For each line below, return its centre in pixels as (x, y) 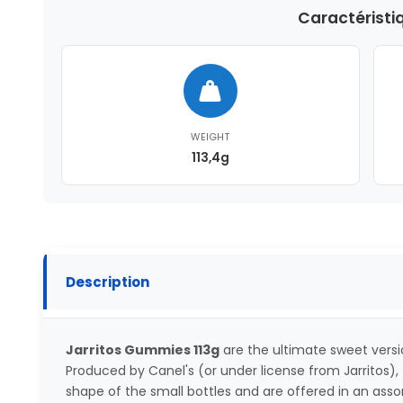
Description (107, 282)
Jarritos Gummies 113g (142, 349)
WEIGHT (210, 137)
